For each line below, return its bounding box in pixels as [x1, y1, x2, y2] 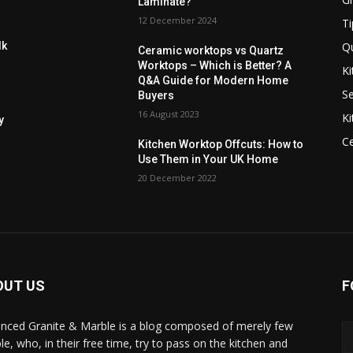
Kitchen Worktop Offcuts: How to [138, 138, 304, 151]
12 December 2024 [138, 14, 217, 27]
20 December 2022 [138, 172, 217, 184]
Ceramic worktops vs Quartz [138, 44, 284, 58]
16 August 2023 [138, 108, 200, 121]
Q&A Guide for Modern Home [138, 74, 289, 87]
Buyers [138, 89, 175, 102]
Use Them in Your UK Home [138, 153, 279, 166]
